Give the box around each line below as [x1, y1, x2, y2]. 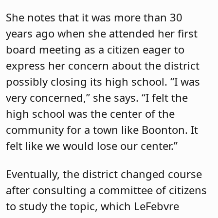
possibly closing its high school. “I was [6, 74, 200, 89]
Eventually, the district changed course [6, 166, 202, 181]
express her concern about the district [6, 58, 200, 73]
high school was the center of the [6, 106, 175, 121]
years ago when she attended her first [6, 26, 198, 41]
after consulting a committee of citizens [6, 182, 207, 197]
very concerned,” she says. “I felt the [6, 90, 188, 105]
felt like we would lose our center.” [6, 138, 178, 153]
